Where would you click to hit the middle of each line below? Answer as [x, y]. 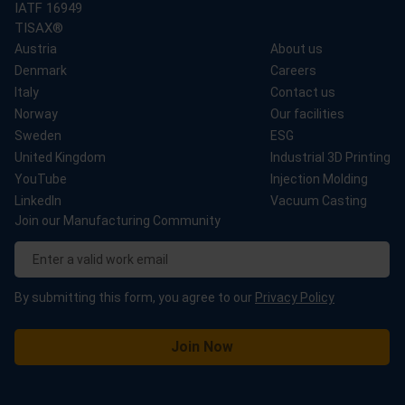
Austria [36, 48]
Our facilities [307, 113]
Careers [293, 70]
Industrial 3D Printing [330, 157]
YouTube [41, 179]
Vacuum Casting [319, 200]
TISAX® [39, 28]
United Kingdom [60, 157]
